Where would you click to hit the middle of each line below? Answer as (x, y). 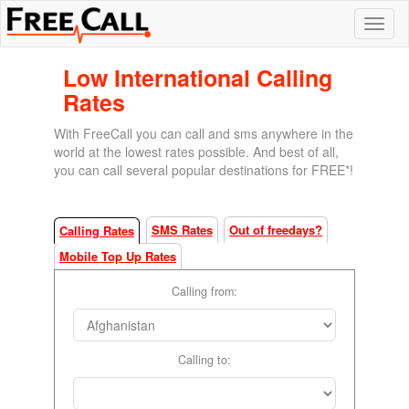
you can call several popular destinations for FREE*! (204, 170)
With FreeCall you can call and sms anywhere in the (204, 133)
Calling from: (204, 291)
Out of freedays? (276, 229)
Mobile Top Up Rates (118, 256)
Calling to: (204, 359)
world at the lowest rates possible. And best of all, (196, 152)
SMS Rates (182, 229)
